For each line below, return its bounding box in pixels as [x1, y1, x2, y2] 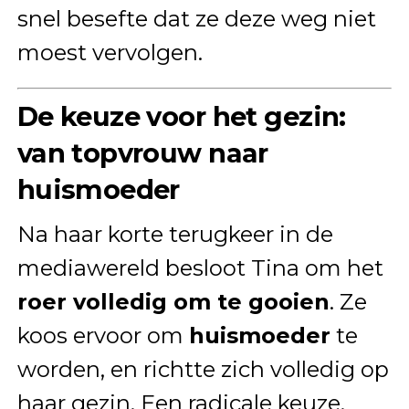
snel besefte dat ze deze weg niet [16, 5, 376, 32]
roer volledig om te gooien [16, 288, 330, 315]
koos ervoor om [16, 321, 189, 349]
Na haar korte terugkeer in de [16, 220, 333, 247]
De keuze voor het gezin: [16, 100, 346, 132]
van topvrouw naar [16, 136, 268, 169]
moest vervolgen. [16, 38, 203, 66]
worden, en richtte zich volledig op [16, 355, 389, 383]
